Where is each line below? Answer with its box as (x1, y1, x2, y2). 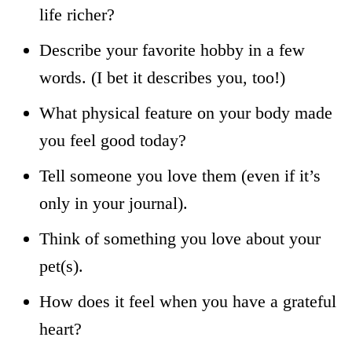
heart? (39, 318, 82, 339)
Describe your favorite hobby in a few (39, 39, 305, 60)
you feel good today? (39, 130, 186, 150)
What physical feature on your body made (39, 102, 332, 123)
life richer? (39, 4, 115, 24)
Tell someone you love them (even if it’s (39, 165, 321, 185)
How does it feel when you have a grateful (39, 291, 336, 311)
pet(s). (39, 255, 83, 276)
